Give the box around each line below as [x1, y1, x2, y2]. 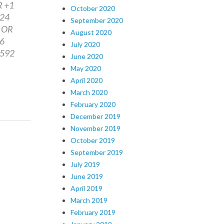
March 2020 [70, 87, 107, 96]
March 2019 [70, 195, 107, 204]
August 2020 [70, 27, 111, 36]
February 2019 [70, 207, 115, 216]
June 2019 [70, 171, 103, 180]
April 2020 [70, 75, 102, 84]
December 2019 [70, 111, 120, 120]
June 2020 [70, 51, 103, 60]
